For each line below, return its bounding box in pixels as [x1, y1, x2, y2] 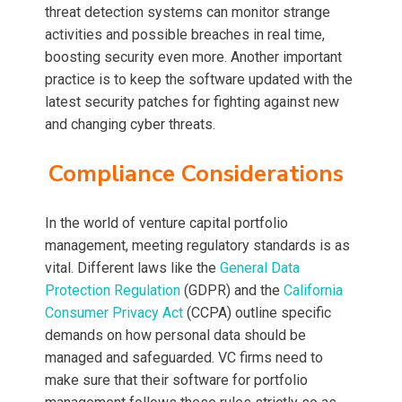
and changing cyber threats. [45, 116, 215, 134]
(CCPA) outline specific [183, 304, 331, 322]
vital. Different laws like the [45, 259, 220, 277]
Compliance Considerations [48, 158, 344, 190]
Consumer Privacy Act [45, 304, 183, 322]
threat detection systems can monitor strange [45, 4, 330, 22]
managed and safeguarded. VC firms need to [45, 349, 323, 367]
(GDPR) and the [180, 282, 284, 300]
